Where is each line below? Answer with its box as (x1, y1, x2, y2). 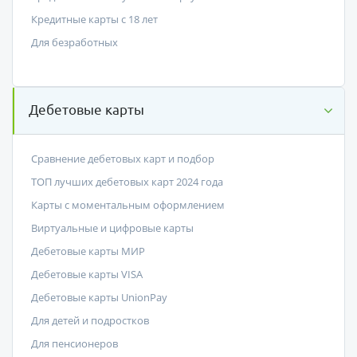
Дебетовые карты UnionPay (30, 289, 167, 304)
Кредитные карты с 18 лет (30, 11, 158, 26)
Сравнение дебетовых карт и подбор (30, 151, 214, 166)
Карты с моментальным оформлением (30, 197, 225, 212)
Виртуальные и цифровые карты (30, 220, 194, 235)
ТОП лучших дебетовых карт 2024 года (30, 174, 223, 189)
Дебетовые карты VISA (30, 266, 143, 281)
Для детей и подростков (30, 312, 149, 328)
